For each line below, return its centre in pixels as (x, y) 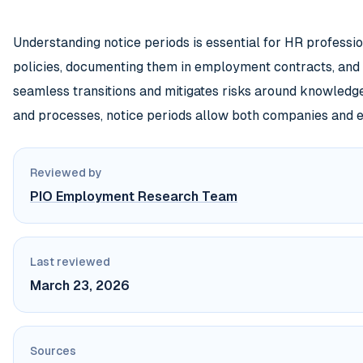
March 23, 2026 (80, 286)
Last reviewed (70, 262)
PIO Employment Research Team (134, 197)
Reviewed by (66, 173)
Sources (53, 351)
